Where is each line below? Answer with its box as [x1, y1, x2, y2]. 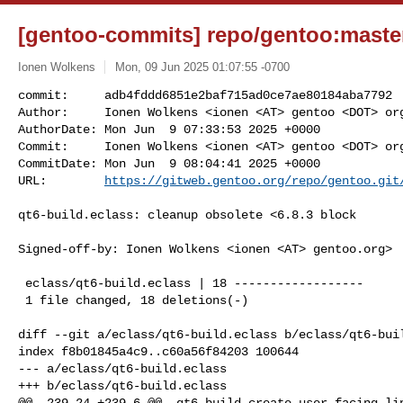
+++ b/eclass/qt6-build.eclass [18, 378, 227, 393]
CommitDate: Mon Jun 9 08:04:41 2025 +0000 [18, 156, 320, 171]
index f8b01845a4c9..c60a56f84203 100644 [18, 344, 299, 359]
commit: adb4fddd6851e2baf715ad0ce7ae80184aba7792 [18, 87, 392, 103]
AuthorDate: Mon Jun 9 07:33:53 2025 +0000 [18, 121, 320, 137]
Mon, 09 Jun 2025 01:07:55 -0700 [114, 59, 290, 74]
